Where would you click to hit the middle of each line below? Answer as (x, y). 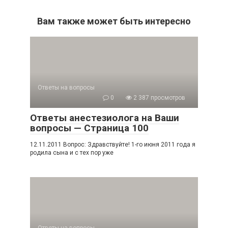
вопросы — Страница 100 (89, 128)
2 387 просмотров (159, 97)
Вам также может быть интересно (114, 21)
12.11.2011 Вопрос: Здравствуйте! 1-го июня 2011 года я (113, 144)
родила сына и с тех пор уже (72, 152)
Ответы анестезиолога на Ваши (105, 118)
